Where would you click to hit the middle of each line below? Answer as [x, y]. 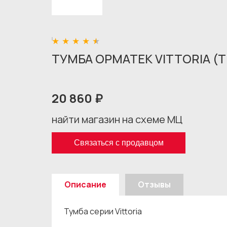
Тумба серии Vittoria [103, 211]
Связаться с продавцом [119, 143]
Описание [85, 184]
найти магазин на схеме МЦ [117, 119]
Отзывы [154, 184]
